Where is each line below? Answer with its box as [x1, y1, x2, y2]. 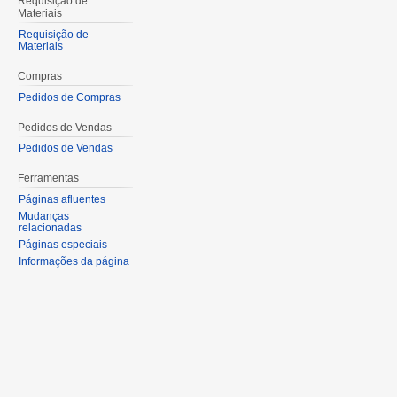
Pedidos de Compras [18, 90, 121, 104]
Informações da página [18, 255, 129, 269]
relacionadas [18, 222, 82, 235]
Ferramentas [17, 172, 79, 185]
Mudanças [18, 210, 69, 223]
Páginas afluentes [18, 193, 105, 206]
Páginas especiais [18, 238, 107, 252]
